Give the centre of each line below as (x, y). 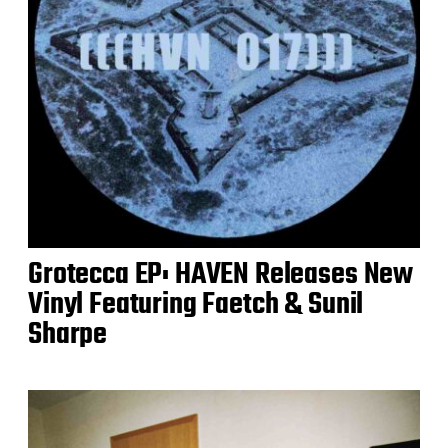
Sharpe (68, 334)
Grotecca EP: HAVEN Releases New (221, 274)
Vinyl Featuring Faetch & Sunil (196, 304)
